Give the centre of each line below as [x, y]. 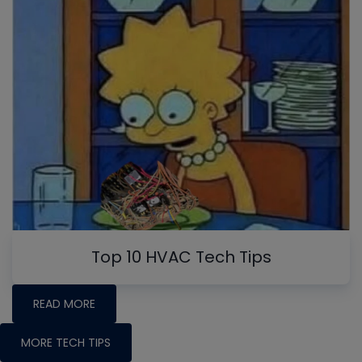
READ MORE [64, 303]
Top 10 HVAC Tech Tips [181, 257]
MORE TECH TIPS [66, 342]
